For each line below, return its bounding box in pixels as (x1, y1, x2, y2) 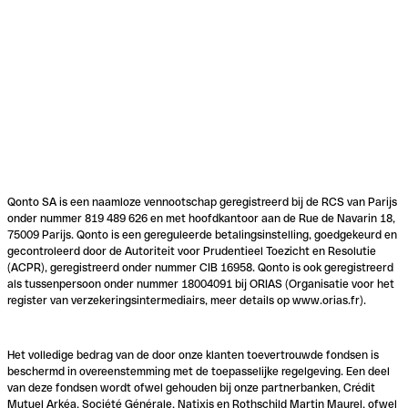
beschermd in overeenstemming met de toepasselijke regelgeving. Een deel (7, 365, 390, 379)
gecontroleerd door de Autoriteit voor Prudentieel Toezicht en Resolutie (7, 245, 376, 259)
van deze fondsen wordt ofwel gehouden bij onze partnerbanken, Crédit (7, 382, 375, 395)
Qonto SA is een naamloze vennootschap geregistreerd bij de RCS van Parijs (7, 196, 397, 209)
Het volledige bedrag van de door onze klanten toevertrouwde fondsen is (7, 349, 379, 362)
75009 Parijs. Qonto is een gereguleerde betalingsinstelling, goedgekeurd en (7, 229, 397, 242)
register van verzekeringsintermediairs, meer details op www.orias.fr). (7, 294, 366, 308)
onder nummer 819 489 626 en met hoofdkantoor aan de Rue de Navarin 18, (7, 212, 395, 226)
